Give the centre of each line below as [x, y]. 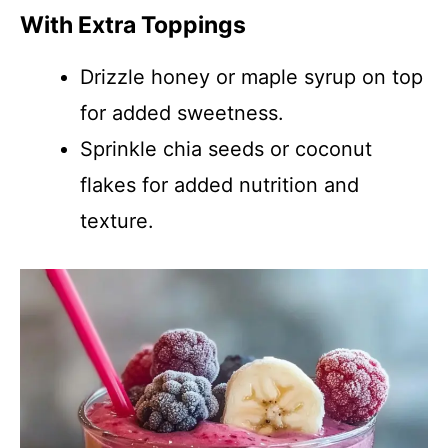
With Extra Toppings [133, 25]
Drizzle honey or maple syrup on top [251, 77]
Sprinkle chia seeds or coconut [226, 149]
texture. [117, 221]
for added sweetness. [182, 113]
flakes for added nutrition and [219, 185]
